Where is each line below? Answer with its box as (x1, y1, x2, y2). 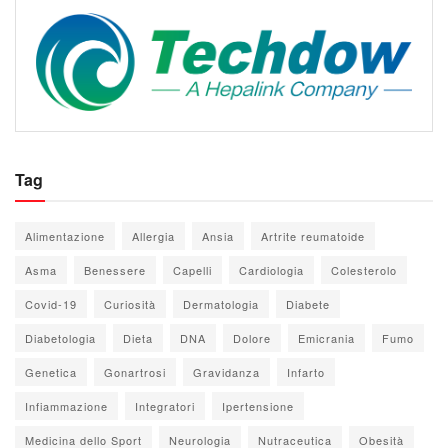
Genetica (25, 364, 77, 381)
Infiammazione (25, 398, 108, 415)
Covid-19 (25, 296, 77, 313)
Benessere (84, 262, 146, 279)
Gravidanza (193, 364, 260, 381)
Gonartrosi (104, 364, 166, 381)
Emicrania (298, 330, 355, 347)
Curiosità (104, 296, 156, 313)
